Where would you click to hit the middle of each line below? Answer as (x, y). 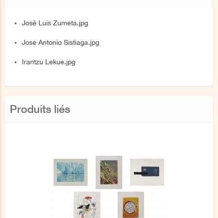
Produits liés (40, 109)
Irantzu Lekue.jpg (49, 62)
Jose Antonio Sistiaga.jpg (61, 42)
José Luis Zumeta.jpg (55, 23)
